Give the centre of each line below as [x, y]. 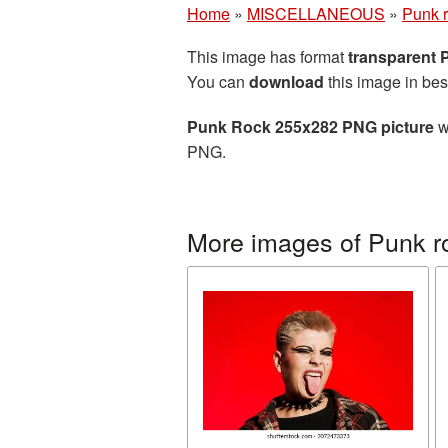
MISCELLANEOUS [316, 13]
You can [218, 81]
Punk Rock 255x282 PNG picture [310, 126]
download [286, 81]
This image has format [267, 56]
